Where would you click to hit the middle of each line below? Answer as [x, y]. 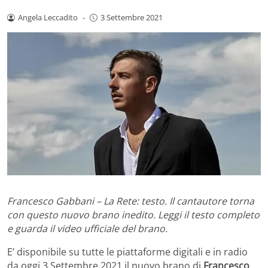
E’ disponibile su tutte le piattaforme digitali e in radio [127, 252]
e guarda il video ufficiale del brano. [87, 229]
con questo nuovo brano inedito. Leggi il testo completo [133, 215]
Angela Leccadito [48, 17]
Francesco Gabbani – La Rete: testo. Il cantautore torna [131, 201]
